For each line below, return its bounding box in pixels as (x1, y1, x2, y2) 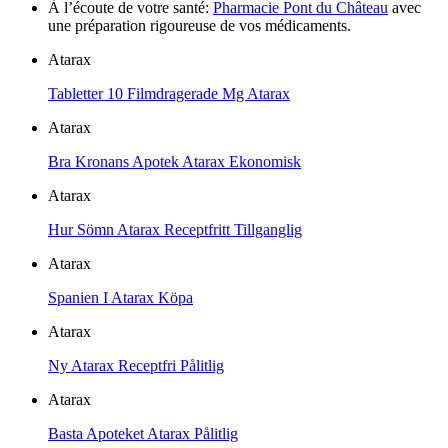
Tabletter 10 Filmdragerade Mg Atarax (48, 84, 290, 102)
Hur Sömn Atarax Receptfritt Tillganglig (48, 220, 302, 238)
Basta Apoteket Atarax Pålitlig (48, 424, 238, 442)
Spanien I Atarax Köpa (48, 288, 193, 306)
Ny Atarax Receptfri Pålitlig (48, 356, 224, 374)
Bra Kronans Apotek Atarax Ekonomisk (48, 152, 301, 170)
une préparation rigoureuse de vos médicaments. (48, 16, 351, 34)
